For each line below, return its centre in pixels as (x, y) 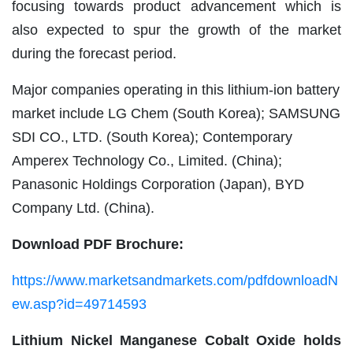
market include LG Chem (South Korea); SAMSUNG (176, 113)
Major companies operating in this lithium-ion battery (176, 89)
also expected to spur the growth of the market (176, 30)
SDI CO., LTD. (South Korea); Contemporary (152, 137)
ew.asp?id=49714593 (79, 304)
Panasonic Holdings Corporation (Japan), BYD (158, 184)
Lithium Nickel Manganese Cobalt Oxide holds (176, 340)
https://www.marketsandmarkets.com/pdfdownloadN (175, 280)
